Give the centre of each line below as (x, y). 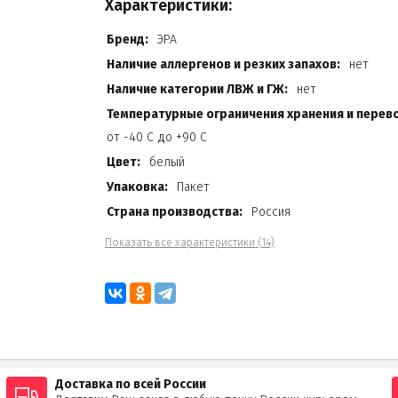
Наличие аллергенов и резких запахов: (223, 64)
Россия (271, 211)
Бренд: (127, 39)
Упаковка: (137, 187)
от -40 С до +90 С (156, 137)
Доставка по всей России (130, 384)
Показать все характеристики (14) (189, 242)
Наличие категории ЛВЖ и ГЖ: (197, 89)
